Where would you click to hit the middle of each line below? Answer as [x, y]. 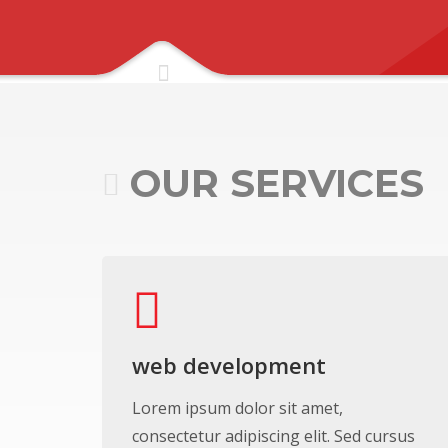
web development [229, 365]
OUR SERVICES [277, 184]
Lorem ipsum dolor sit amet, [237, 408]
